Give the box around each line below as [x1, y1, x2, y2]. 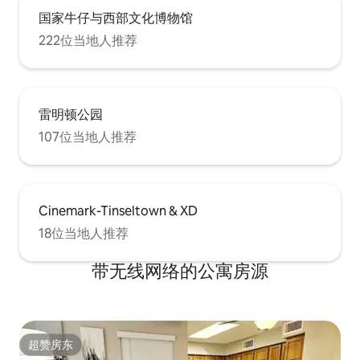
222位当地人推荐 [39, 31, 137, 49]
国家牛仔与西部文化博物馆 [39, 9, 193, 27]
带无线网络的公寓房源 [92, 259, 268, 283]
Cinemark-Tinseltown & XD [39, 202, 198, 219]
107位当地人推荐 [39, 128, 137, 145]
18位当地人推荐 [39, 224, 129, 242]
